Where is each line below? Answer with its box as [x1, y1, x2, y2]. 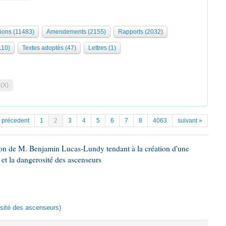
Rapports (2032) [118, 28, 163, 35]
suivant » [178, 117, 202, 124]
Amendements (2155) [46, 28, 106, 35]
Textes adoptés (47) [22, 44, 76, 51]
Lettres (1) [88, 44, 116, 51]
